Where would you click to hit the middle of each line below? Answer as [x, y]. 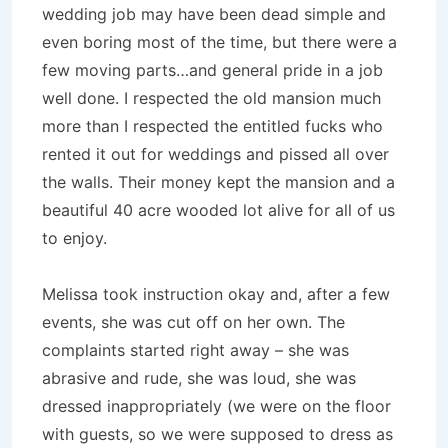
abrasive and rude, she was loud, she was [199, 378]
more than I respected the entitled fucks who [212, 126]
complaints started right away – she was [195, 350]
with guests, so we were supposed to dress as [217, 434]
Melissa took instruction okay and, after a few [216, 294]
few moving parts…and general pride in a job [212, 70]
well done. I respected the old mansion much [211, 98]
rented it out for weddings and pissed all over [215, 154]
